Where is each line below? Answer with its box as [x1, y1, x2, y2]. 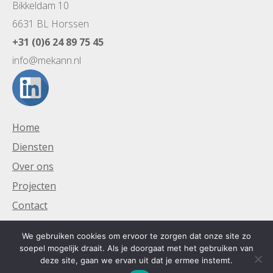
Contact [12, 198, 48, 212]
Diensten [12, 140, 54, 154]
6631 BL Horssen [12, 16, 89, 30]
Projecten [12, 179, 56, 193]
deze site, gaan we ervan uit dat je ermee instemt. [40, 255, 233, 265]
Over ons [12, 159, 54, 173]
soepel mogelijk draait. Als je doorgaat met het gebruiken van [19, 243, 253, 253]
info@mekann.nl [12, 53, 81, 67]
